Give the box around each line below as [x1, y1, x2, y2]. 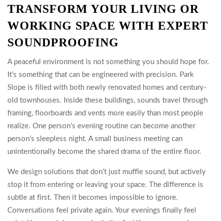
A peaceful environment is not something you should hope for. [7, 58, 209, 66]
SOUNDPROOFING [7, 36, 119, 49]
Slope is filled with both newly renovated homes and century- [7, 84, 207, 91]
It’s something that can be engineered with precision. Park [7, 71, 194, 78]
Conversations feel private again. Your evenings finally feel [7, 207, 196, 214]
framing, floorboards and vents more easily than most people [7, 110, 203, 117]
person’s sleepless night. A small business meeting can [7, 135, 183, 143]
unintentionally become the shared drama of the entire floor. [7, 148, 201, 155]
